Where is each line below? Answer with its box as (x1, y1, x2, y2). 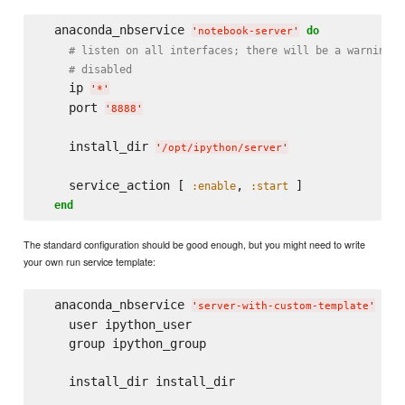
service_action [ (39, 177, 192, 193)
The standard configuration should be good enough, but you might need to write (24, 237, 366, 252)
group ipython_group (39, 336, 206, 352)
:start (250, 178, 288, 193)
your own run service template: (24, 254, 156, 269)
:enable (191, 178, 236, 193)
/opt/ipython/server (161, 141, 282, 154)
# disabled (68, 61, 132, 76)
